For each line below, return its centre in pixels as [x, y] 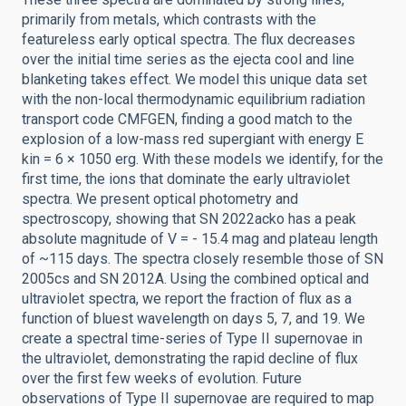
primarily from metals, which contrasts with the [169, 19]
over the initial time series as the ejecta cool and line [188, 59]
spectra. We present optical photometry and [160, 199]
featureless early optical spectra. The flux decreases [188, 39]
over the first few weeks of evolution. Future [162, 378]
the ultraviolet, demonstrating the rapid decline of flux [190, 358]
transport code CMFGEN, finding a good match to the [187, 119]
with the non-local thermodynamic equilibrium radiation [193, 99]
